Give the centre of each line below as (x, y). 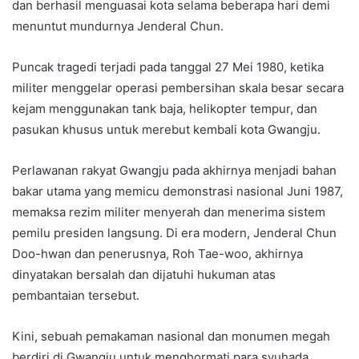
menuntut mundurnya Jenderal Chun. (118, 26)
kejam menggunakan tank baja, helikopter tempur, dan (165, 109)
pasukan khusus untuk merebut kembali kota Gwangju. (166, 130)
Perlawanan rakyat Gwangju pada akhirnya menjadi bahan (174, 171)
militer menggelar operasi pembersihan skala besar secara (178, 88)
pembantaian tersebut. (76, 296)
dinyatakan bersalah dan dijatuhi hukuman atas (144, 275)
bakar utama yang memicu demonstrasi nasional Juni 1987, (177, 192)
